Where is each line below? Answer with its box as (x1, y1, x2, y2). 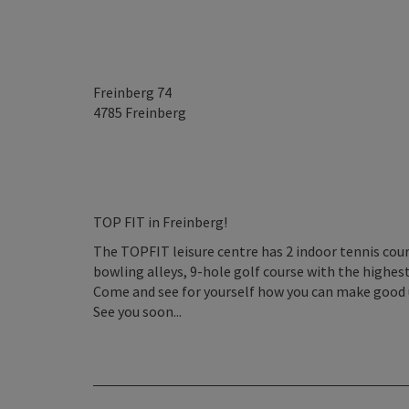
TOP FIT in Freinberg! (93, 213, 227, 231)
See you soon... (93, 302, 182, 320)
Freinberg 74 (93, 83, 172, 101)
